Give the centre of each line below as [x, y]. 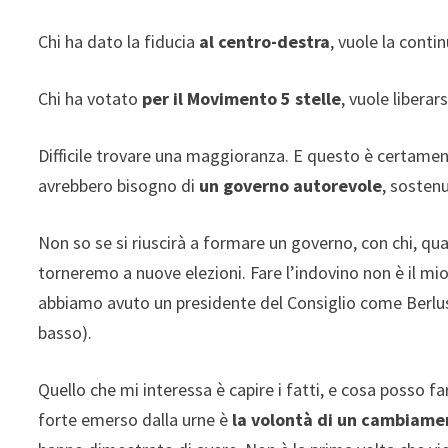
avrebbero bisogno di [119, 185]
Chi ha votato [90, 98]
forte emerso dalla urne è [135, 419]
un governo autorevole [291, 185]
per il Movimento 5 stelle [242, 98]
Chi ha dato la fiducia [119, 41]
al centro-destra [265, 41]
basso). [65, 332]
